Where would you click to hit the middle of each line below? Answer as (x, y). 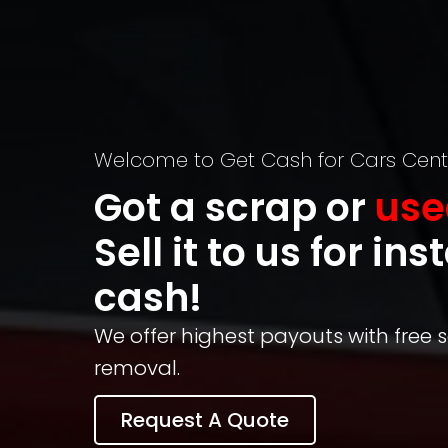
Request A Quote (205, 419)
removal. (137, 367)
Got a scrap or (234, 207)
